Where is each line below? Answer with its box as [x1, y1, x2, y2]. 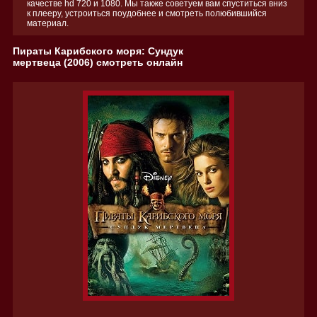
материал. [27, 18, 69, 28]
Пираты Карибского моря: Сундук [13, 45, 183, 57]
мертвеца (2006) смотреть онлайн [13, 57, 183, 68]
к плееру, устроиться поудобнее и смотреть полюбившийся [27, 8, 267, 18]
